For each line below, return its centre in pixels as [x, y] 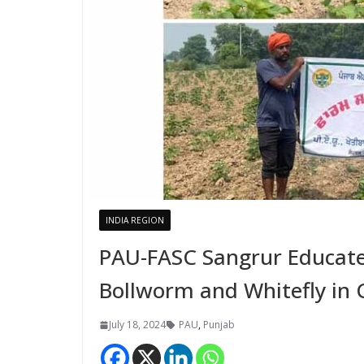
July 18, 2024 [137, 325]
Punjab [219, 325]
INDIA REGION [135, 220]
